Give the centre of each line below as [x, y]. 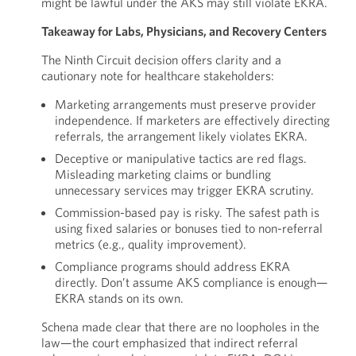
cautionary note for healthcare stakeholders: [157, 75]
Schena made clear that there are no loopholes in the [180, 327]
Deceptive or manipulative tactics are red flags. [180, 158]
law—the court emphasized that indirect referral [169, 342]
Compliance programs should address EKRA [172, 266]
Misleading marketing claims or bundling [163, 174]
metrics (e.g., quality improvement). [150, 244]
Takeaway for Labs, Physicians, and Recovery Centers [184, 31]
